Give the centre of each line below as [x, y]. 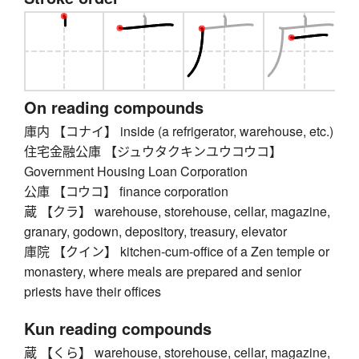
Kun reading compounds [118, 328]
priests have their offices [93, 291]
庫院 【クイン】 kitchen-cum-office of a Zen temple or [177, 251]
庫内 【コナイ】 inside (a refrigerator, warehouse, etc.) [179, 131]
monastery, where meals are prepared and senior [163, 271]
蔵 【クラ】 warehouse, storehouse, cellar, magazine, [177, 211]
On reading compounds [114, 107]
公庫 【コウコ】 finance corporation [126, 191]
